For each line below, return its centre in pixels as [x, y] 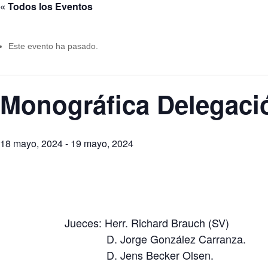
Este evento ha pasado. [53, 46]
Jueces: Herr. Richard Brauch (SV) [147, 222]
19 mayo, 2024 [102, 143]
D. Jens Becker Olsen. [139, 255]
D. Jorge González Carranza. [155, 238]
